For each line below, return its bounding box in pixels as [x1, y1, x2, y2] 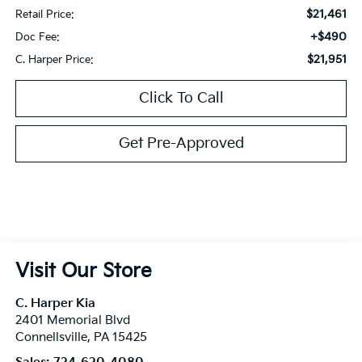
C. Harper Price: [15, 53, 94, 67]
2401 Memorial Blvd [15, 314, 130, 328]
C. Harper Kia [15, 297, 95, 311]
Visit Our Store [15, 259, 152, 284]
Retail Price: [15, 8, 74, 22]
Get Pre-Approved [118, 135, 244, 153]
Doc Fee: [15, 31, 60, 44]
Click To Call [138, 90, 224, 107]
